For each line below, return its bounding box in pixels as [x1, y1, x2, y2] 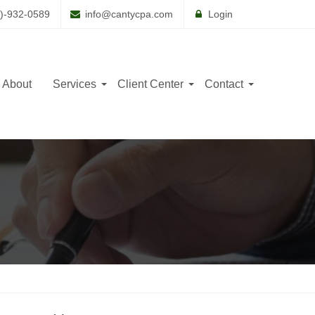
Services [53, 77, 96, 90]
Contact [205, 77, 243, 90]
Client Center [117, 77, 184, 90]
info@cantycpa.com [85, 8, 173, 20]
